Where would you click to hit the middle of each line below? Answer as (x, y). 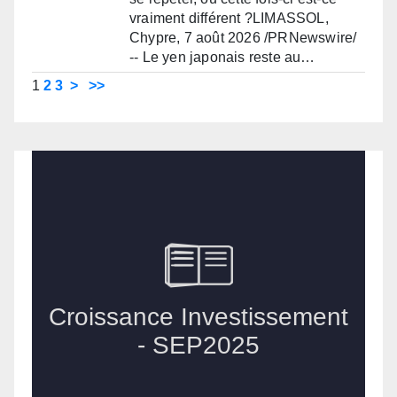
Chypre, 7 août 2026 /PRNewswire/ (243, 37)
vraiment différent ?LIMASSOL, (229, 18)
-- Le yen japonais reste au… (222, 57)
